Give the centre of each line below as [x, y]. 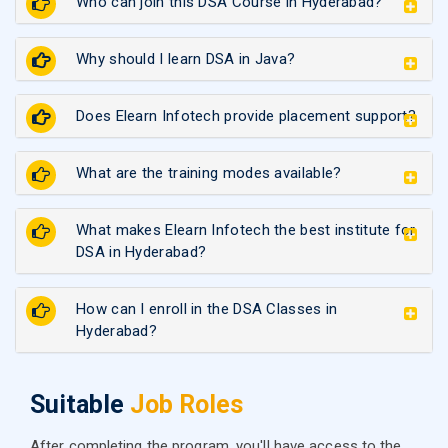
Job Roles [186, 404]
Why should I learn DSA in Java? [186, 58]
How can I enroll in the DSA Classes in [207, 308]
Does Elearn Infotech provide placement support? [246, 115]
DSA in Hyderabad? [141, 251]
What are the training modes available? [209, 172]
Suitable [80, 404]
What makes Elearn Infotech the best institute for [246, 229]
